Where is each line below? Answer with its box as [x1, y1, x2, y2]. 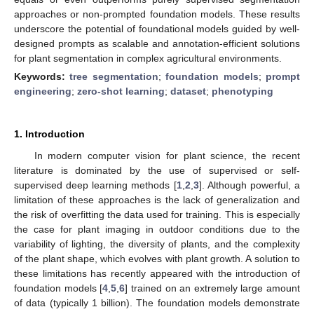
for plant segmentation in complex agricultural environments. [14, 52, 282, 64]
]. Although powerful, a [198, 179, 301, 191]
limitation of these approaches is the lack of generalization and [14, 193, 300, 205]
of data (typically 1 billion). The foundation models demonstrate [14, 296, 300, 308]
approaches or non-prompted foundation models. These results [14, 8, 300, 20]
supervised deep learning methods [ [14, 179, 177, 191]
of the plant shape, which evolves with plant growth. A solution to [14, 252, 300, 264]
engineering [14, 85, 71, 97]
